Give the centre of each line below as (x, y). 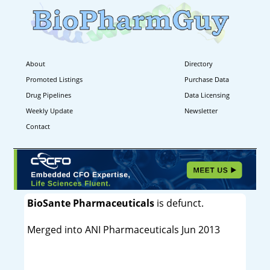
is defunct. (179, 203)
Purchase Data (207, 79)
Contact (38, 126)
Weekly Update (49, 110)
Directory (199, 63)
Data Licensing (207, 95)
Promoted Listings (54, 79)
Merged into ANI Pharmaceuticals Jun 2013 (123, 229)
